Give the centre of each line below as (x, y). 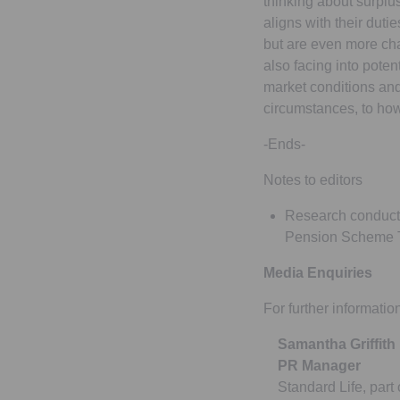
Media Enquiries (317, 273)
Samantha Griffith (336, 344)
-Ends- (284, 144)
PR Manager (319, 366)
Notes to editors (312, 180)
